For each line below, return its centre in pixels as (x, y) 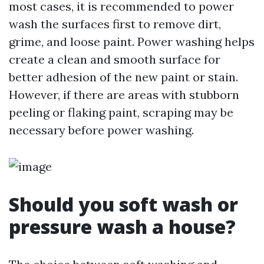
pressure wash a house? (122, 227)
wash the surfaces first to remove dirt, (115, 24)
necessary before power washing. (101, 130)
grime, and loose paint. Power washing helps (132, 42)
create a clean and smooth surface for (115, 59)
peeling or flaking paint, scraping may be (121, 112)
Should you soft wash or (123, 204)
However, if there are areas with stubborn (124, 95)
